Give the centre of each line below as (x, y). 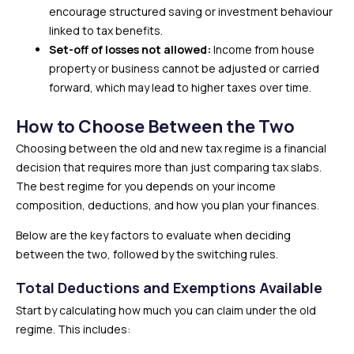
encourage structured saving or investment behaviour (191, 11)
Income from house (264, 49)
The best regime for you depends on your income (146, 186)
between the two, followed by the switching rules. (147, 254)
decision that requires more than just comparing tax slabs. (169, 167)
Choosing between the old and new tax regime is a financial (171, 148)
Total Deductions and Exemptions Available (169, 288)
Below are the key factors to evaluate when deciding (153, 235)
